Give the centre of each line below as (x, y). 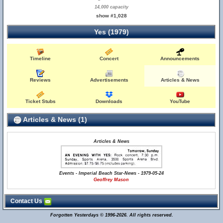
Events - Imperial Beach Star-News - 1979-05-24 (111, 173)
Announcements (180, 58)
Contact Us (27, 201)
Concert (109, 58)
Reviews (41, 80)
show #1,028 (111, 16)
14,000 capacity (111, 7)
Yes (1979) (111, 32)
